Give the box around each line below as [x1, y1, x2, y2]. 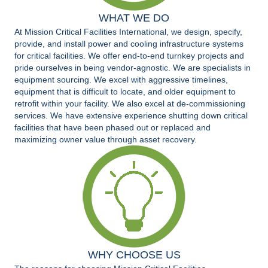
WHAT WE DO [99, 12, 169, 25]
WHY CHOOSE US [87, 249, 181, 261]
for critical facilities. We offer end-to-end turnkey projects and [14, 51, 244, 61]
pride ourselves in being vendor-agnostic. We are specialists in [14, 63, 251, 73]
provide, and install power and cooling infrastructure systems [14, 39, 243, 49]
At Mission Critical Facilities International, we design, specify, [14, 27, 242, 37]
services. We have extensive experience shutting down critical [14, 111, 248, 121]
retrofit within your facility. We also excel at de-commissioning [14, 99, 245, 109]
